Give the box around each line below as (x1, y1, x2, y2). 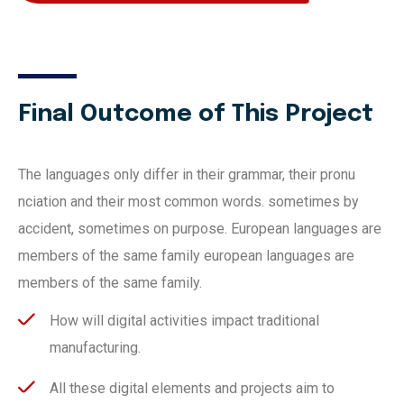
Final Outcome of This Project (18, 101, 373, 126)
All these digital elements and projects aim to (50, 379, 335, 397)
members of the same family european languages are (18, 246, 354, 264)
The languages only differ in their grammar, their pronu (18, 165, 355, 183)
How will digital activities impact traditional (50, 311, 319, 329)
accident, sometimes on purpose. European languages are (18, 219, 381, 237)
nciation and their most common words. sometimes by (18, 192, 359, 210)
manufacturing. (50, 338, 141, 356)
